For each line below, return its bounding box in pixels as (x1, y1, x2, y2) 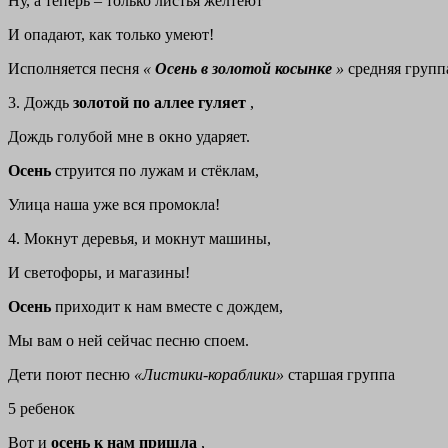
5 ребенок (8, 400, 75, 418)
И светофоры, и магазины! (8, 264, 190, 282)
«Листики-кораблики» (134, 366, 288, 384)
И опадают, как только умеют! (8, 26, 214, 44)
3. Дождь (8, 94, 73, 112)
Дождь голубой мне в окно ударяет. (8, 128, 250, 146)
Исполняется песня (8, 60, 143, 78)
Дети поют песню (8, 366, 134, 384)
